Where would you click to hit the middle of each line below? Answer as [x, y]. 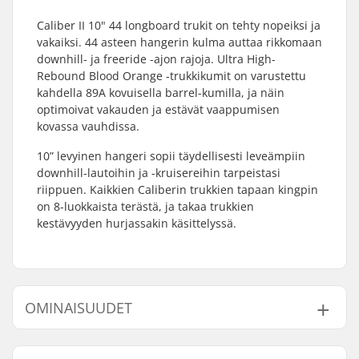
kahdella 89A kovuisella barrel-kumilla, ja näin [161, 93]
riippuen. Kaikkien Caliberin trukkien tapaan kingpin [177, 190]
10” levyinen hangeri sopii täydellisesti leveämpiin [171, 156]
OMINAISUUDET [79, 308]
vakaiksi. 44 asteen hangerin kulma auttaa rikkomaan [179, 42]
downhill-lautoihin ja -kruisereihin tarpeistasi [159, 173]
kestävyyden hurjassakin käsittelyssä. [137, 223]
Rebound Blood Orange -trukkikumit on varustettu [171, 76]
